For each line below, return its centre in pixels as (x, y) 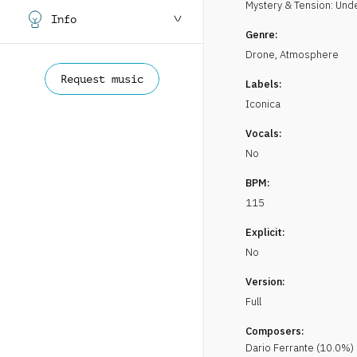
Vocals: (264, 133)
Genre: (262, 35)
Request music (102, 79)
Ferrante (294, 348)
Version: (265, 282)
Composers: (275, 331)
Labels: (264, 84)
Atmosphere (309, 55)
